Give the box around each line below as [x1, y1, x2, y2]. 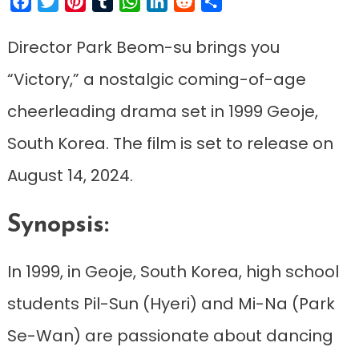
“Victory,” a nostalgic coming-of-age [6, 67, 306, 91]
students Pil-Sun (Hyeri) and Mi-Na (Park [6, 292, 335, 315]
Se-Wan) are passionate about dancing [6, 324, 333, 347]
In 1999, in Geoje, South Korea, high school [6, 260, 339, 283]
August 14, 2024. [6, 163, 133, 187]
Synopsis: [6, 212, 109, 238]
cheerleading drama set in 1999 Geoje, [6, 99, 318, 123]
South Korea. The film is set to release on [6, 131, 333, 155]
